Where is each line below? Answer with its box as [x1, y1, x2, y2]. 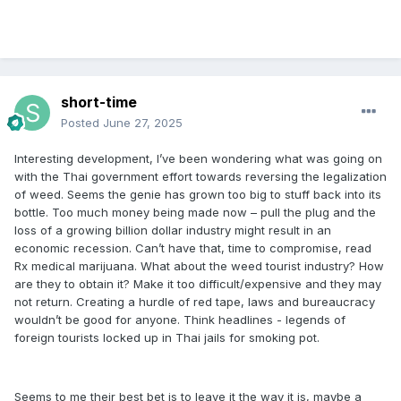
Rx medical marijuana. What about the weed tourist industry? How [14, 259, 384, 274]
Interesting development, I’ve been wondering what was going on [14, 151, 382, 166]
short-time [61, 93, 137, 112]
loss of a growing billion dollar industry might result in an [14, 223, 331, 238]
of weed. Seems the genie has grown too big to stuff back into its [14, 187, 381, 202]
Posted [61, 115, 103, 131]
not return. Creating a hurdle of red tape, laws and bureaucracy [14, 294, 375, 310]
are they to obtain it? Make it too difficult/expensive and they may [14, 277, 381, 292]
